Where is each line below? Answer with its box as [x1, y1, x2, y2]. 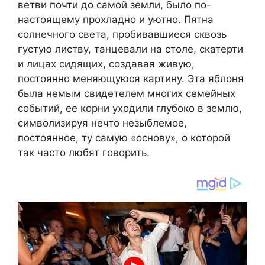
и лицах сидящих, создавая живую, [18, 58, 195, 70]
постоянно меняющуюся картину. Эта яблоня [18, 73, 244, 85]
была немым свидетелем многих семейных [18, 88, 235, 100]
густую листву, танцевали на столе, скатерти [18, 43, 243, 56]
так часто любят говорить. [18, 147, 150, 159]
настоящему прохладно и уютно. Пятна [18, 14, 214, 26]
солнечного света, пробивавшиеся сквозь [18, 28, 227, 41]
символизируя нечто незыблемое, [18, 117, 187, 130]
